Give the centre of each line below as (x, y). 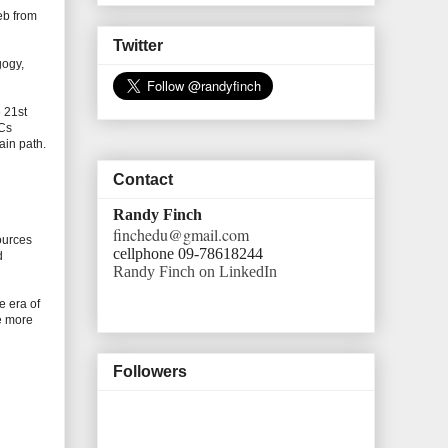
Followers (150, 372)
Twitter (138, 45)
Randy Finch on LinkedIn (195, 271)
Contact (143, 179)
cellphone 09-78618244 (188, 253)
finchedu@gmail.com (181, 234)
